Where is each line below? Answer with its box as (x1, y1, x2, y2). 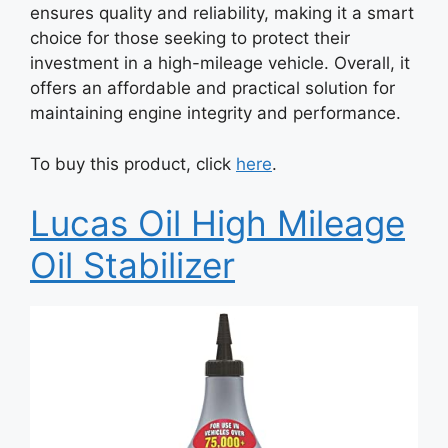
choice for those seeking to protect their (30, 28, 350, 48)
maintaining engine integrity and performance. (30, 103, 401, 123)
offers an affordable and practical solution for (30, 78, 395, 98)
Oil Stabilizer (30, 244, 235, 286)
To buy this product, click (30, 153, 236, 174)
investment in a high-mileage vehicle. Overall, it (30, 53, 410, 73)
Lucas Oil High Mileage (30, 202, 405, 244)
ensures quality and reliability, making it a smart (30, 3, 414, 23)
